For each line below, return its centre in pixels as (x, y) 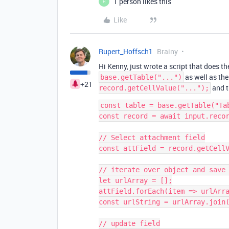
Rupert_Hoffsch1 (126, 51)
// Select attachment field (152, 138)
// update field (129, 223)
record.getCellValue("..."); (154, 88)
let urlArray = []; (135, 180)
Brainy (167, 51)
